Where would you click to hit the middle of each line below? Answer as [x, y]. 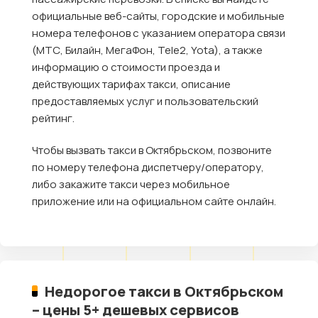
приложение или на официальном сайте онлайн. [154, 201]
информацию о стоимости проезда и [126, 67]
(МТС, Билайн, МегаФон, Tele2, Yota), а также [147, 50]
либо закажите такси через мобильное [131, 184]
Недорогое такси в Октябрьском [164, 291]
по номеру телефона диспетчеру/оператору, [148, 167]
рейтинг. [53, 118]
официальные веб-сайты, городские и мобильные [158, 16]
